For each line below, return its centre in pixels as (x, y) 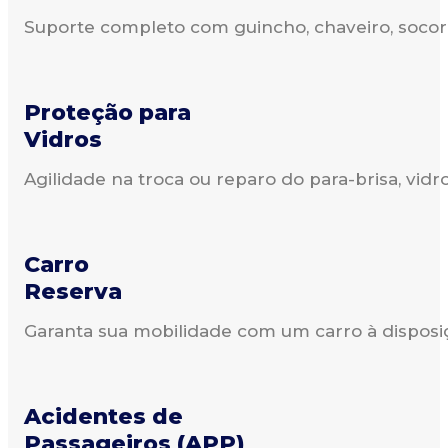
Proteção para (107, 112)
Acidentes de (103, 416)
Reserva (73, 291)
